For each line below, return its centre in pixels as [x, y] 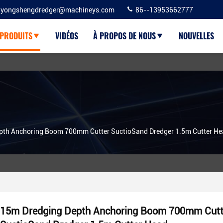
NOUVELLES [196, 36]
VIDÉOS [67, 36]
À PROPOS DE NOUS [124, 36]
